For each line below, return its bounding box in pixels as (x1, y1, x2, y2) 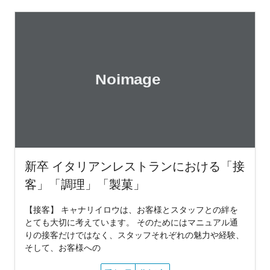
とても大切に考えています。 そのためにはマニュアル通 (25, 216, 238, 228)
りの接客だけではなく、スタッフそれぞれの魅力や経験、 (25, 228, 244, 240)
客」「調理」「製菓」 (25, 175, 145, 192)
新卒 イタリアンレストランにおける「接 (25, 157, 245, 174)
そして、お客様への (25, 241, 101, 253)
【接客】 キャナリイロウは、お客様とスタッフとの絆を (25, 203, 238, 215)
